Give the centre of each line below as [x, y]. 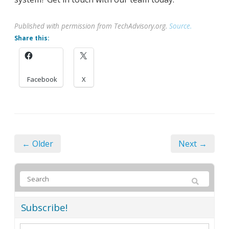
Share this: [32, 38]
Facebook [42, 79]
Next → [193, 143]
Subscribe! [44, 207]
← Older [38, 143]
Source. [180, 26]
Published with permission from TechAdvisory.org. [92, 26]
